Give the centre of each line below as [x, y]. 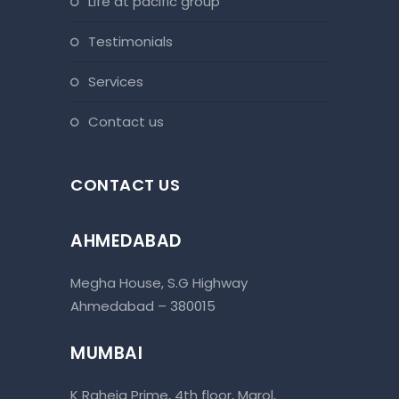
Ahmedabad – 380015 [143, 305]
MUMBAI [106, 353]
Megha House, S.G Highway [159, 282]
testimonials [134, 41]
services [120, 81]
